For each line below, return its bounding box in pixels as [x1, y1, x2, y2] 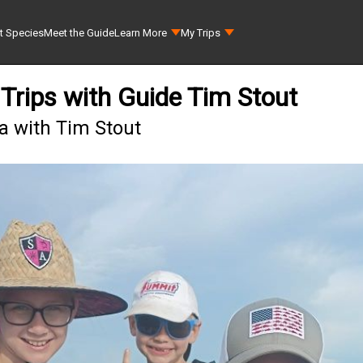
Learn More [114, 26, 168, 39]
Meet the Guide [44, 26, 115, 39]
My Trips [181, 26, 221, 39]
